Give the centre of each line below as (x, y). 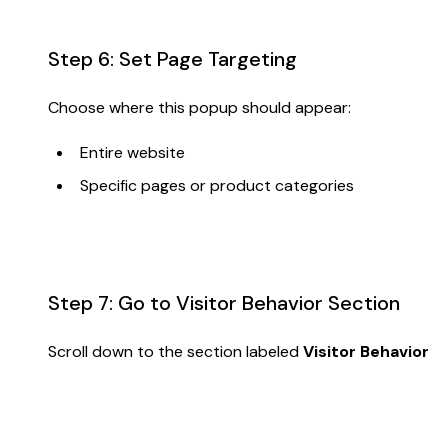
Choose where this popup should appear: (199, 107)
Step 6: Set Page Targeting (172, 58)
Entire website (132, 152)
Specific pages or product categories (217, 185)
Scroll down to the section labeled (175, 351)
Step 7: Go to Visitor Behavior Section (224, 302)
